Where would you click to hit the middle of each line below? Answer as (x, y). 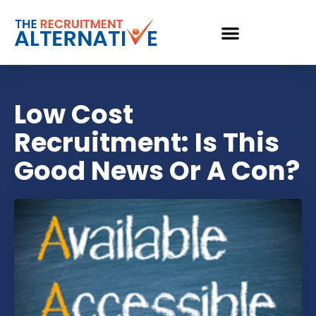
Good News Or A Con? (157, 171)
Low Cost (74, 114)
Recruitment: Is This (147, 142)
